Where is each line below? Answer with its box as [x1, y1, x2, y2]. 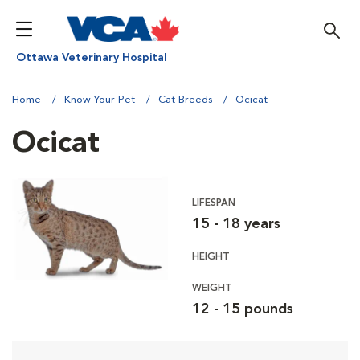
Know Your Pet [64, 95, 135, 105]
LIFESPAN [192, 198, 235, 208]
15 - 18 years [192, 217, 280, 231]
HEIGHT [192, 252, 230, 262]
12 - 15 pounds [192, 302, 293, 317]
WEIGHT [192, 284, 232, 293]
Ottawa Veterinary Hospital [16, 52, 167, 63]
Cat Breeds [158, 95, 212, 105]
